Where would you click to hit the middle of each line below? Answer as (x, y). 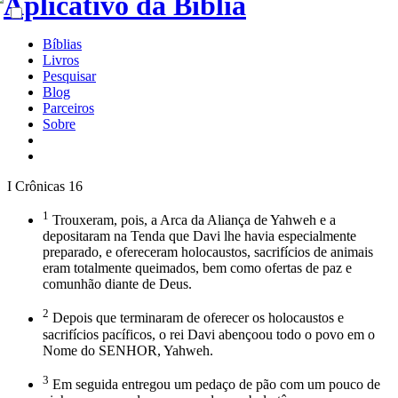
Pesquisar (69, 76)
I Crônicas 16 (45, 186)
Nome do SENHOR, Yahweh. (128, 350)
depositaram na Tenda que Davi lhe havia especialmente (199, 236)
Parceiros (68, 108)
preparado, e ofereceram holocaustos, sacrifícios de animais (208, 252)
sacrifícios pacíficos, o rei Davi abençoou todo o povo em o (209, 334)
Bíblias (62, 44)
